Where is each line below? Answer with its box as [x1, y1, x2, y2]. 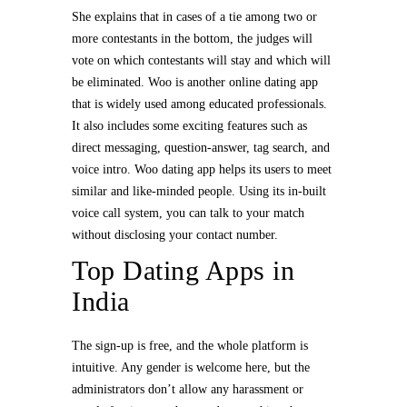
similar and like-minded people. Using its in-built [72, 184, 326, 198]
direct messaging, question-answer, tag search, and [72, 141, 330, 154]
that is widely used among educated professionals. [72, 97, 327, 111]
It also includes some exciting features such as [72, 119, 307, 133]
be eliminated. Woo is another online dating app [72, 75, 318, 89]
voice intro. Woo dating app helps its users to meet [72, 163, 332, 176]
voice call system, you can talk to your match [72, 206, 304, 220]
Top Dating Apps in [72, 255, 294, 285]
